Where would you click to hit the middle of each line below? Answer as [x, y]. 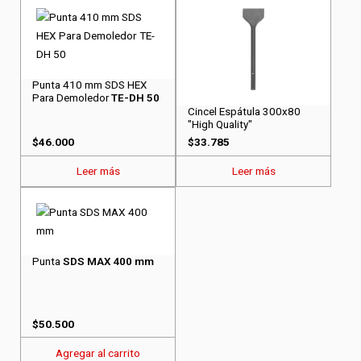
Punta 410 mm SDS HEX [89, 85]
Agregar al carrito [98, 353]
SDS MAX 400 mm [108, 262]
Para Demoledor [71, 98]
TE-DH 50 [135, 98]
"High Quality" [220, 124]
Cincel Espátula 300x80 [244, 111]
